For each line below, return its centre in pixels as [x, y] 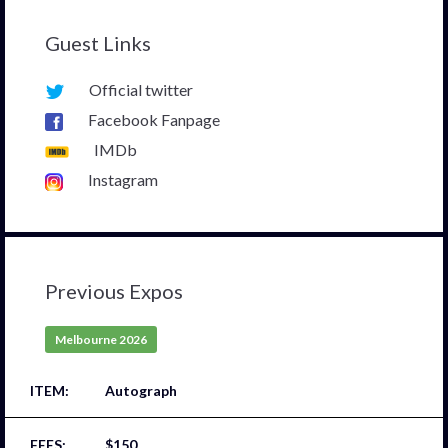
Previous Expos [114, 290]
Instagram [123, 179]
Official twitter [141, 89]
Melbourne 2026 [101, 339]
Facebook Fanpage [154, 119]
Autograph [141, 390]
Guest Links [98, 42]
